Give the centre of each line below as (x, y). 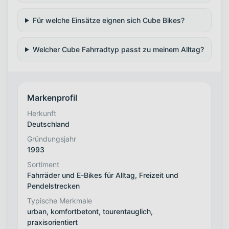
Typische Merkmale (60, 200)
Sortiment (43, 164)
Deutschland (48, 124)
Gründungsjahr (52, 139)
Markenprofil (52, 97)
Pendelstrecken (53, 186)
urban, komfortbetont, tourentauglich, (90, 211)
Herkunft (42, 113)
